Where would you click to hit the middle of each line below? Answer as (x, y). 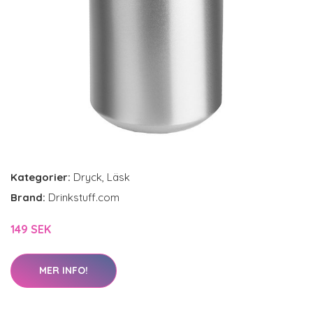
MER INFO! (64, 270)
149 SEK (31, 229)
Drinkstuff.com (84, 197)
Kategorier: (41, 177)
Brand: (29, 197)
